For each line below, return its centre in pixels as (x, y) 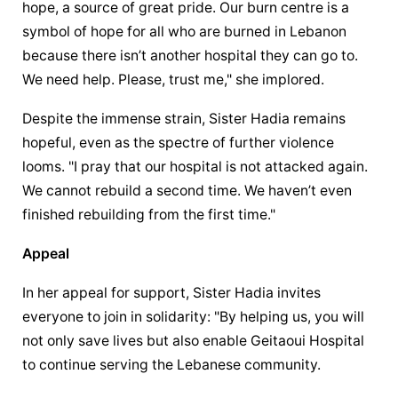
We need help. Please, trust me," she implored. (174, 80)
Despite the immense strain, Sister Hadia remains (184, 119)
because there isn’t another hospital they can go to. (191, 56)
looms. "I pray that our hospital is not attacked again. (195, 167)
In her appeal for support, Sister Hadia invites (172, 293)
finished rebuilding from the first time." (149, 215)
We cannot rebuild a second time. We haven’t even (187, 191)
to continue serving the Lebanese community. (172, 365)
